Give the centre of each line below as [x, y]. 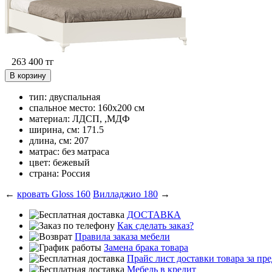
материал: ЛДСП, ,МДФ [80, 119]
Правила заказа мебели [122, 237]
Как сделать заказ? [155, 226]
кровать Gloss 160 [54, 194]
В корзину [28, 76]
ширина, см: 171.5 [66, 130]
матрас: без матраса [69, 152]
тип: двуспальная [65, 97]
